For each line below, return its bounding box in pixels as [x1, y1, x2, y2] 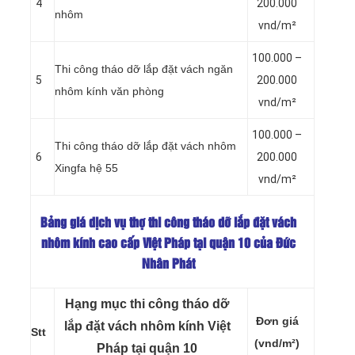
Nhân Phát [142, 258, 195, 271]
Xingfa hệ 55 [55, 161, 118, 174]
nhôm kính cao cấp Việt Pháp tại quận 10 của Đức [41, 238, 296, 250]
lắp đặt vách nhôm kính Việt [63, 319, 231, 333]
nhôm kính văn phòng [55, 84, 164, 97]
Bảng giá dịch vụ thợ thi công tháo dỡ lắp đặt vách [40, 217, 296, 230]
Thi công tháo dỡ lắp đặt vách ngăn [55, 62, 233, 75]
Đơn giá [255, 314, 299, 327]
